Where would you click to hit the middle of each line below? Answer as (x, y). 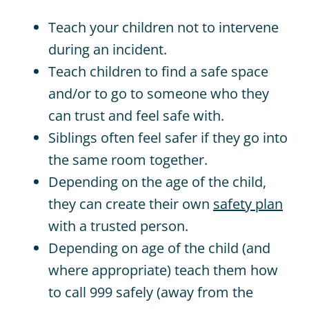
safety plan (248, 204)
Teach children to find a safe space (158, 71)
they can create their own (130, 204)
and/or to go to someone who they (158, 93)
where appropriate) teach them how (163, 270)
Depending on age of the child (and (159, 248)
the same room (99, 160)
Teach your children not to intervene (163, 27)
